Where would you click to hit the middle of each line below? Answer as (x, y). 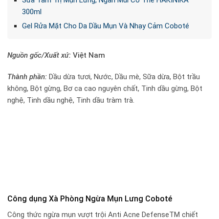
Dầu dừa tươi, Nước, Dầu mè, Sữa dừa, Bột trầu (123, 77)
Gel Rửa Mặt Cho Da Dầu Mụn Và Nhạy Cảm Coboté (105, 26)
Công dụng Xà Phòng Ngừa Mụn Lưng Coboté (90, 198)
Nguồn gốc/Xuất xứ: (39, 55)
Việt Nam (89, 55)
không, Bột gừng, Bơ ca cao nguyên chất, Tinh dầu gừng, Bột (105, 88)
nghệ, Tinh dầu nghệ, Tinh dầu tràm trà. (71, 100)
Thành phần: (27, 77)
